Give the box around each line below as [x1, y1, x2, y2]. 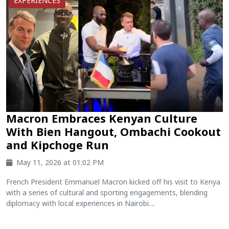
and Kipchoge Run [6, 137, 109, 152]
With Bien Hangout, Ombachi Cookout [6, 124, 221, 139]
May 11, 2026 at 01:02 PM [16, 157, 104, 167]
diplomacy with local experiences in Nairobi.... [6, 198, 155, 208]
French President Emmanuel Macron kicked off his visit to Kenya [6, 176, 220, 187]
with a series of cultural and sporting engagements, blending [6, 187, 208, 197]
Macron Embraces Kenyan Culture [6, 110, 197, 126]
